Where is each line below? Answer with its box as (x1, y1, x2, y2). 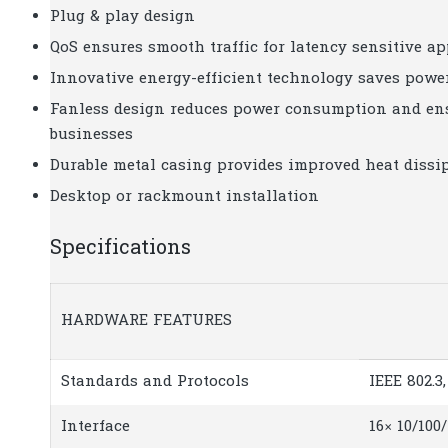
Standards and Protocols (61, 370, 249, 393)
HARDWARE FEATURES (61, 309, 232, 332)
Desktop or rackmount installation (50, 186, 319, 208)
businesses (50, 124, 133, 146)
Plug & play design (50, 6, 195, 28)
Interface (61, 415, 130, 438)
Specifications (50, 234, 191, 264)
